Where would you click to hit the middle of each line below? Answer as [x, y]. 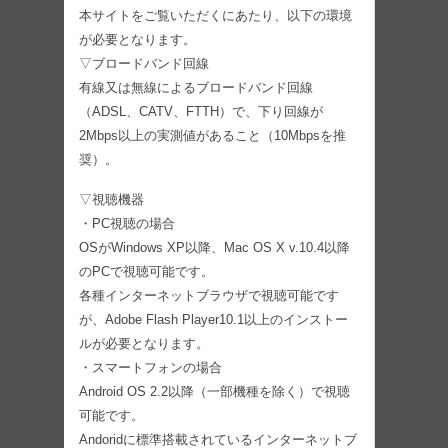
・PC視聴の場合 [127, 223]
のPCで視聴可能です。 [146, 271]
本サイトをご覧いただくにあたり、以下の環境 [215, 15]
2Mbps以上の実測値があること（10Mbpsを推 [212, 135]
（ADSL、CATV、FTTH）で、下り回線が [201, 111]
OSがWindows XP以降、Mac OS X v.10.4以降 [214, 247]
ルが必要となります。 [144, 343]
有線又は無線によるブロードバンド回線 [196, 87]
